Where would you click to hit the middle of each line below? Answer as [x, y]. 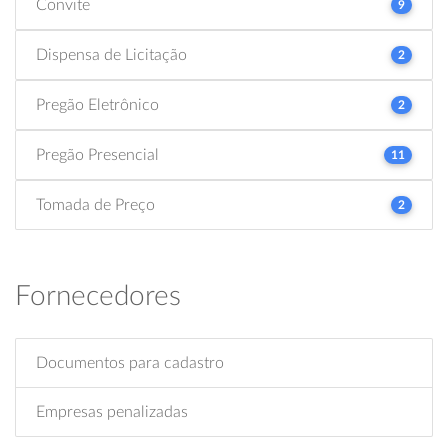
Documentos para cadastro [130, 362]
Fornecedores [98, 295]
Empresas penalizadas [112, 411]
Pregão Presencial [97, 154]
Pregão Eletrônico [97, 104]
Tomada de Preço [95, 204]
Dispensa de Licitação [111, 54]
